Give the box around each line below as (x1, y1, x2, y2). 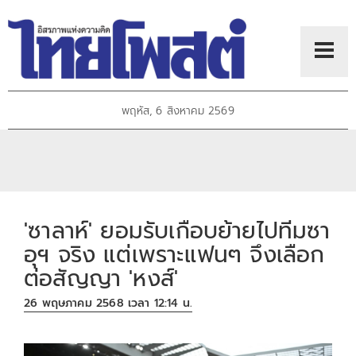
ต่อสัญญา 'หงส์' (24, 261, 179, 296)
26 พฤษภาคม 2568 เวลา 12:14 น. (24, 295, 193, 312)
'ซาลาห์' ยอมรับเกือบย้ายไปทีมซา (24, 213, 331, 248)
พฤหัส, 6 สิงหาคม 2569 (122, 103, 234, 120)
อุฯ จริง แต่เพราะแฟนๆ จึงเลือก (24, 237, 325, 272)
